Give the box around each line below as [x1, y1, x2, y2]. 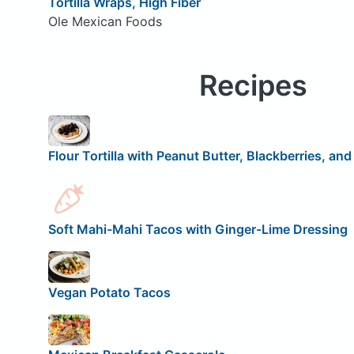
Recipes [198, 67, 307, 103]
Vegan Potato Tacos [47, 284, 171, 300]
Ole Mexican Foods [47, 13, 162, 29]
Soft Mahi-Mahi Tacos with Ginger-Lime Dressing [47, 220, 348, 237]
